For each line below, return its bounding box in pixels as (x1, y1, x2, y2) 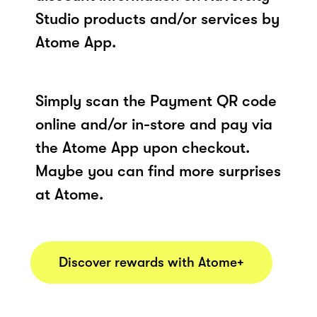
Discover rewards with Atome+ (59, 254, 244, 270)
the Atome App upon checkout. (35, 138, 250, 156)
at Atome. (35, 185, 103, 203)
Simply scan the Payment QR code (35, 91, 277, 110)
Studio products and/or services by (35, 9, 279, 28)
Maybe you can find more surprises (35, 161, 281, 180)
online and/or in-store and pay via (35, 115, 272, 133)
